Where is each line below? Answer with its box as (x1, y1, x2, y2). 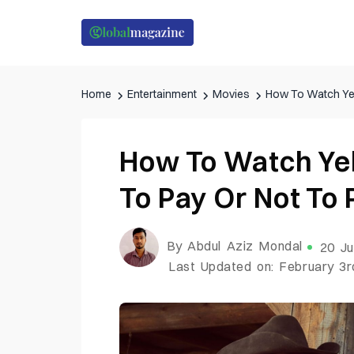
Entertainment (127, 86, 197, 101)
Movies (213, 86, 250, 101)
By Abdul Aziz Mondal (166, 238, 303, 254)
